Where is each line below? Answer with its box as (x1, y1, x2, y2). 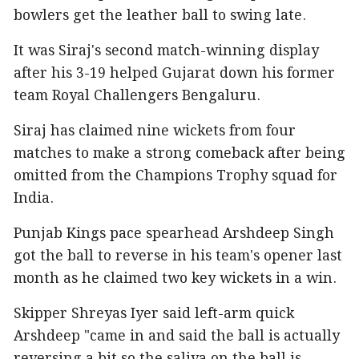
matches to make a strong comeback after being (14, 142, 345, 165)
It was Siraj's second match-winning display (14, 39, 319, 63)
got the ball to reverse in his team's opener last (14, 244, 342, 268)
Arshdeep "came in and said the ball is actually (14, 325, 340, 348)
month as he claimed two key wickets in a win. (14, 267, 337, 290)
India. (14, 187, 54, 210)
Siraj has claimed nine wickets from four (14, 119, 296, 143)
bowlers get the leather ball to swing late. (14, 4, 306, 27)
